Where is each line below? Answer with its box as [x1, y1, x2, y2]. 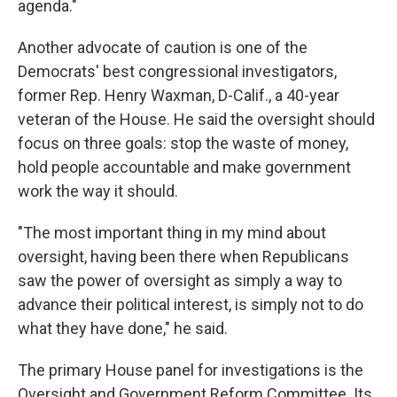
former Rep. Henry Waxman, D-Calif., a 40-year [18, 86, 339, 105]
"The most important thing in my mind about [18, 223, 326, 242]
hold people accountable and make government [18, 158, 351, 176]
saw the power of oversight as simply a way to [18, 271, 342, 290]
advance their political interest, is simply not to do [18, 295, 363, 314]
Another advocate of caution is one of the [18, 38, 307, 57]
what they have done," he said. [18, 319, 228, 338]
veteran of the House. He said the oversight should [18, 110, 375, 128]
